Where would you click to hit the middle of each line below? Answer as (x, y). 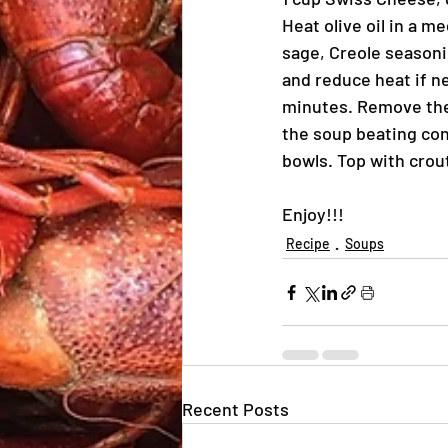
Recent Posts (235, 409)
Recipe (308, 243)
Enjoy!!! (313, 214)
